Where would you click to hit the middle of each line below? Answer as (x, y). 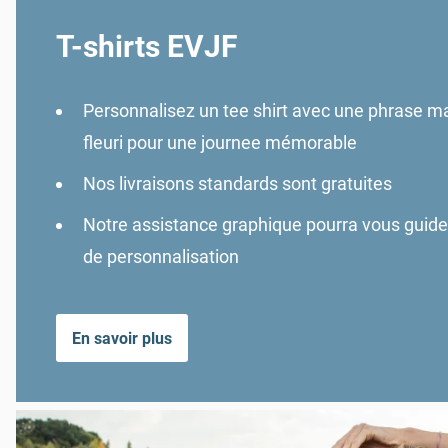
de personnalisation (161, 257)
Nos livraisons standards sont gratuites (237, 184)
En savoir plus (122, 338)
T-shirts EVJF (146, 47)
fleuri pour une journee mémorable (220, 143)
